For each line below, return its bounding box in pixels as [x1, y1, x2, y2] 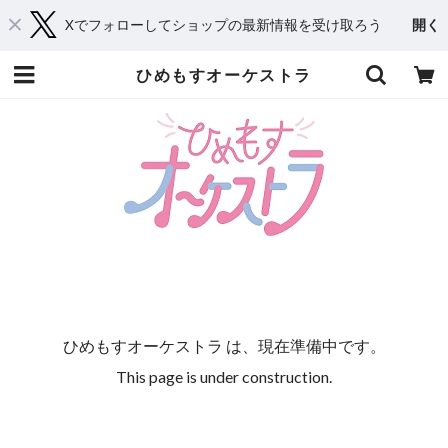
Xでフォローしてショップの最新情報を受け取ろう [65, 16, 382, 33]
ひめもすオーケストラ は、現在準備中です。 [62, 335, 386, 355]
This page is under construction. [116, 366, 332, 386]
